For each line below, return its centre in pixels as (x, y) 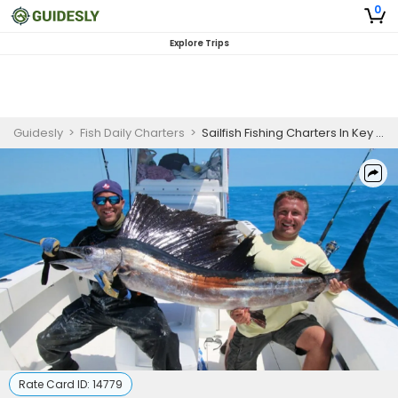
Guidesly (38, 133)
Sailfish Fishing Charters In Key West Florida (289, 133)
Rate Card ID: (56, 384)
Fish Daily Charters (132, 133)
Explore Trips (199, 43)
